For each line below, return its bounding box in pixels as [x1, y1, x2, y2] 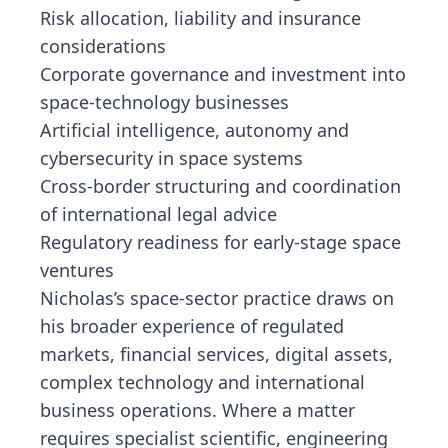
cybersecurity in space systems [40, 146, 303, 170]
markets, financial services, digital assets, [40, 342, 393, 366]
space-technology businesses [40, 90, 289, 114]
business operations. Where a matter [40, 398, 355, 422]
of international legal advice [40, 202, 277, 226]
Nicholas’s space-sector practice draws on [40, 286, 394, 310]
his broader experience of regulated [40, 314, 344, 338]
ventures [40, 258, 114, 282]
